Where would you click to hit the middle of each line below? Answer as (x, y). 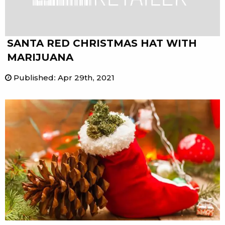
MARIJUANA (40, 57)
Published (33, 77)
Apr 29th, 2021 (86, 77)
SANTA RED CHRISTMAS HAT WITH (102, 43)
